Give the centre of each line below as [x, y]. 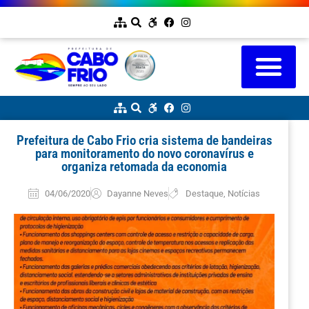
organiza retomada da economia [144, 166]
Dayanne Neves [138, 193]
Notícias [244, 193]
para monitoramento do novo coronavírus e [144, 153]
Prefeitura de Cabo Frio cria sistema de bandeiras [144, 140]
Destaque [205, 193]
